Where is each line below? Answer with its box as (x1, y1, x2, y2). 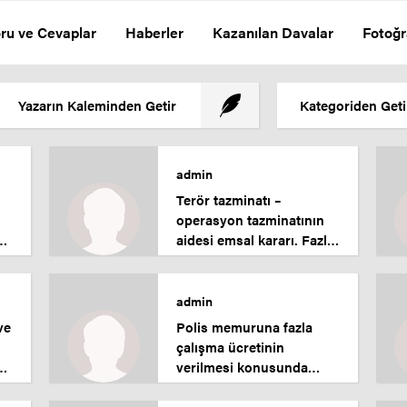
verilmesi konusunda (176, 357, 309, 376)
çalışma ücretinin (176, 337, 285, 356)
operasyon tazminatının (176, 210, 325, 229)
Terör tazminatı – (176, 190, 282, 209)
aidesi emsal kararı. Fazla (176, 230, 335, 249)
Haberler (125, 22, 184, 43)
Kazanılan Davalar (213, 22, 333, 43)
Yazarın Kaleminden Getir (18, 95, 176, 114)
